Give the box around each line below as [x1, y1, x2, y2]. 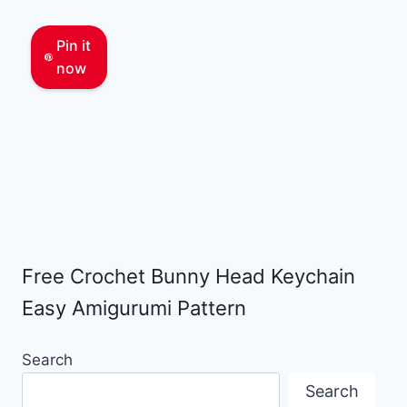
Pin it [56, 35, 92, 55]
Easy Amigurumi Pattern [22, 296, 246, 321]
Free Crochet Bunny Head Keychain [22, 264, 355, 289]
